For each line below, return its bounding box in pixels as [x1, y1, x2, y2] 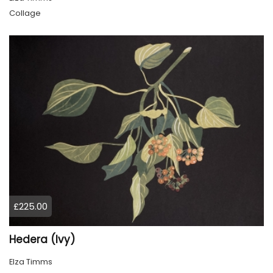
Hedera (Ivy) [9, 232, 75, 247]
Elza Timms [9, 256, 52, 268]
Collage [9, 7, 41, 19]
